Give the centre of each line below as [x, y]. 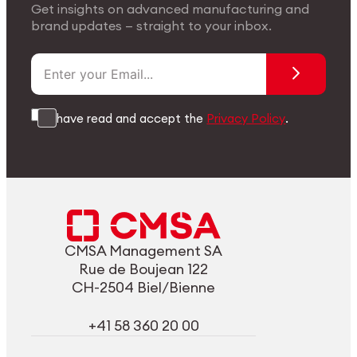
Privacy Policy [246, 118]
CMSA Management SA [144, 251]
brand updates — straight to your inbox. [152, 25]
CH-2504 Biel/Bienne [144, 287]
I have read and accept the [129, 118]
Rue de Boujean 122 [144, 269]
